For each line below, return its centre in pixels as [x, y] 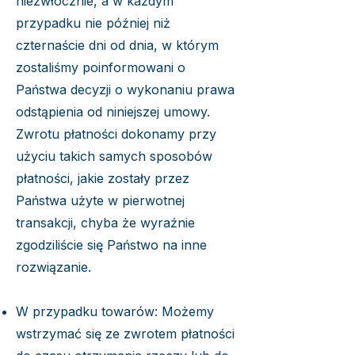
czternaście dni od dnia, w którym [117, 45]
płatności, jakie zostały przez [103, 178]
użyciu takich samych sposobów [114, 156]
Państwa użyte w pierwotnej [100, 200]
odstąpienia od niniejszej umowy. [113, 112]
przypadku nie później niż [93, 23]
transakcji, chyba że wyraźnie [105, 223]
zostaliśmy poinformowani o [101, 67]
